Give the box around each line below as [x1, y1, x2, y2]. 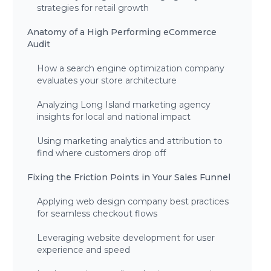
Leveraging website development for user [37, 232, 215, 243]
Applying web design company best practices [37, 196, 229, 207]
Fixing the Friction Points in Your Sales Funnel [27, 172, 231, 183]
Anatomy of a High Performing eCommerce [27, 27, 217, 38]
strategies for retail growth [37, 2, 149, 13]
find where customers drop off [37, 148, 166, 158]
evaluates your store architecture [37, 75, 177, 86]
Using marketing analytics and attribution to [37, 135, 223, 146]
